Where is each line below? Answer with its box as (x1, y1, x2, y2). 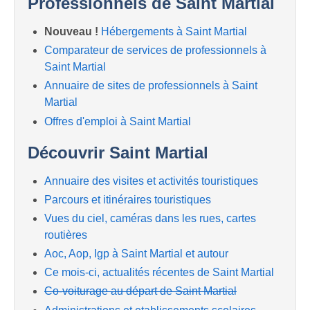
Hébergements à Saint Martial (101, 25, 247, 37)
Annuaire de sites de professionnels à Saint (44, 80, 257, 92)
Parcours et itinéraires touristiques (44, 193, 211, 206)
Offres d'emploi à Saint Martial (44, 115, 191, 127)
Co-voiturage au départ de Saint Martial (44, 285, 237, 298)
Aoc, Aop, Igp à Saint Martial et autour (44, 248, 228, 260)
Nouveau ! (44, 25, 98, 37)
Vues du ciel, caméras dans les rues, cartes (44, 212, 256, 224)
